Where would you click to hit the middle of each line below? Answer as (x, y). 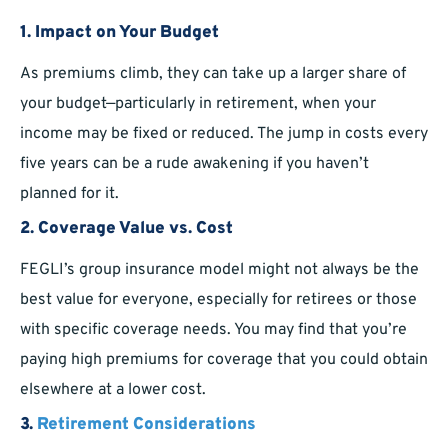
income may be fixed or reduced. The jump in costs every (224, 134)
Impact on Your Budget (127, 33)
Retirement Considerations (146, 425)
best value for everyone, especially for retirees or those (218, 300)
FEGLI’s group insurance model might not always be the (219, 270)
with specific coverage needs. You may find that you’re (213, 330)
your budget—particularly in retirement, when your (198, 104)
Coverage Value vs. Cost (135, 229)
